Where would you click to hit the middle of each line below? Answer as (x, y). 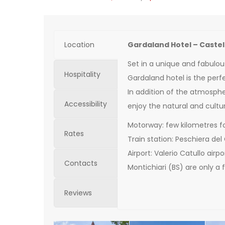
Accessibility (86, 104)
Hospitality (82, 75)
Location (79, 45)
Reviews (78, 193)
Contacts (81, 163)
